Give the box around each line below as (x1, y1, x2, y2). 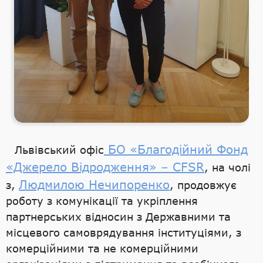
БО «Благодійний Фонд (104, 142, 248, 157)
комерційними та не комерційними (6, 242, 198, 255)
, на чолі (204, 161, 251, 174)
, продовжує (170, 178, 237, 192)
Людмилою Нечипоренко (19, 177, 170, 192)
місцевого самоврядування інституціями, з (6, 226, 241, 240)
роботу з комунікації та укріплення (6, 194, 198, 208)
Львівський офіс (15, 143, 104, 157)
